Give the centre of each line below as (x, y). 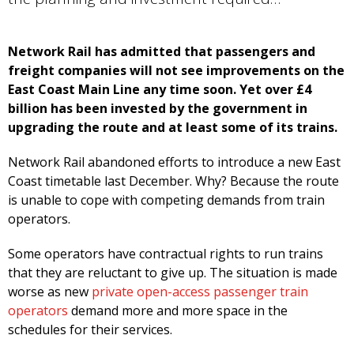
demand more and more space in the (178, 311)
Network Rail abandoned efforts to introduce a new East (174, 162)
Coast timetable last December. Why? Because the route (173, 181)
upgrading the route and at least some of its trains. (173, 128)
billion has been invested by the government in (158, 109)
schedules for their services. (90, 330)
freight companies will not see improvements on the (176, 71)
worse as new (50, 292)
